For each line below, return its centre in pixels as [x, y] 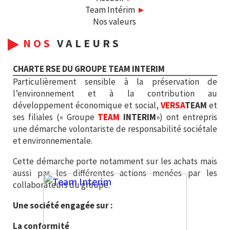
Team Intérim [110, 10]
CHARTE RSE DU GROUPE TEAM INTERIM [89, 69]
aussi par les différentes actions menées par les [115, 173]
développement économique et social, [87, 106]
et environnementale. [53, 141]
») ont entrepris [187, 117]
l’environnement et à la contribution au [115, 94]
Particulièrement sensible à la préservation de [115, 82]
